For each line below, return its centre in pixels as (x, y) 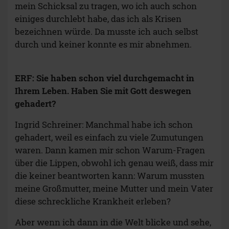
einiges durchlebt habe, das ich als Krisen (98, 19)
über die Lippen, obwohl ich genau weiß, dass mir (114, 163)
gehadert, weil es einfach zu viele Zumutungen (109, 138)
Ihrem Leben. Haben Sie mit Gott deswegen (103, 91)
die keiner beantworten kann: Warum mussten (110, 176)
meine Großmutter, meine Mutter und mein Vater (114, 189)
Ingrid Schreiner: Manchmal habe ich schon (104, 125)
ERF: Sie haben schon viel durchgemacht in (105, 78)
